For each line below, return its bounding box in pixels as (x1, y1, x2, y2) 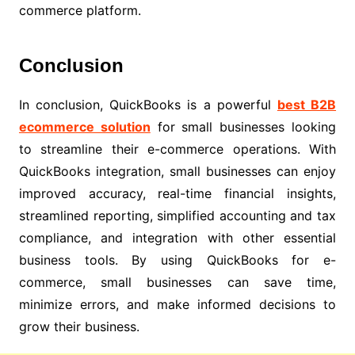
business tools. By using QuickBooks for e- (18, 251, 337, 268)
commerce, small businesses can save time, (18, 273, 337, 290)
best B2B (277, 96, 337, 113)
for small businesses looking (150, 118, 337, 135)
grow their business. (18, 318, 139, 334)
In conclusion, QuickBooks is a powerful (18, 96, 277, 113)
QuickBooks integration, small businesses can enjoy (18, 162, 337, 179)
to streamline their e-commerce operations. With (18, 140, 337, 157)
